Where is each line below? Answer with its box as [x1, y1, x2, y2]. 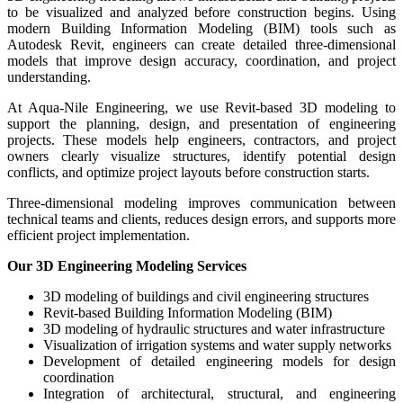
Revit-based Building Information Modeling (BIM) [43, 304, 332, 320]
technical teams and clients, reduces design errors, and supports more [7, 210, 396, 227]
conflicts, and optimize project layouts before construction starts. [7, 164, 370, 180]
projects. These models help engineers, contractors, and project [7, 131, 396, 148]
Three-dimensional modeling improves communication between [7, 194, 396, 210]
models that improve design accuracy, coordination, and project [7, 52, 396, 68]
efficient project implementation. [7, 227, 190, 243]
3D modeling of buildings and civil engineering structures [43, 288, 369, 304]
